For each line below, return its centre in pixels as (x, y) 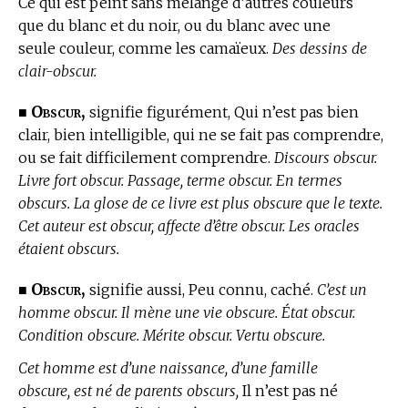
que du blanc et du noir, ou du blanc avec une (174, 26)
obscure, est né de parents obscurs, (128, 390)
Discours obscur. (326, 158)
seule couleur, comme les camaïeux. (145, 49)
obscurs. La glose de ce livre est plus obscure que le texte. (200, 204)
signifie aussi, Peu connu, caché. (201, 290)
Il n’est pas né (288, 390)
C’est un (342, 290)
